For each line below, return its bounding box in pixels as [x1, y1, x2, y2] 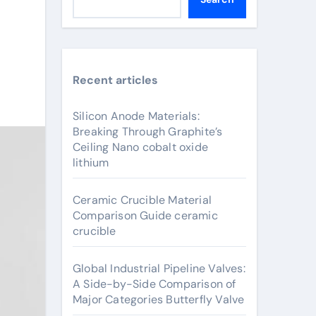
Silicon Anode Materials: [73, 109, 200, 123]
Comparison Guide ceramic [73, 208, 218, 223]
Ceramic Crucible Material [73, 193, 212, 207]
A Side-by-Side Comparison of [73, 276, 236, 291]
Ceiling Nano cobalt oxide [73, 140, 208, 154]
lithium [73, 155, 109, 170]
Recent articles [73, 73, 158, 87]
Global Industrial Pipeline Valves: [73, 261, 245, 276]
